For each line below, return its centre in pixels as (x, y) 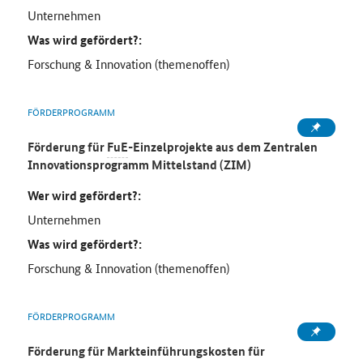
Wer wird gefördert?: (84, 196)
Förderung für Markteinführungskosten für (146, 351)
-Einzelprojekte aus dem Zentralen (222, 147)
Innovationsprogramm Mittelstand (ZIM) (139, 165)
